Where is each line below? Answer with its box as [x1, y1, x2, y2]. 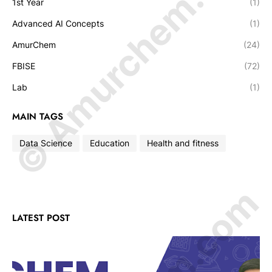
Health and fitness [147, 138, 219, 149]
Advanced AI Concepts [12, 18, 104, 29]
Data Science [19, 138, 72, 149]
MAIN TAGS [12, 109, 63, 123]
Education [90, 138, 129, 149]
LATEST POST [12, 211, 70, 225]
